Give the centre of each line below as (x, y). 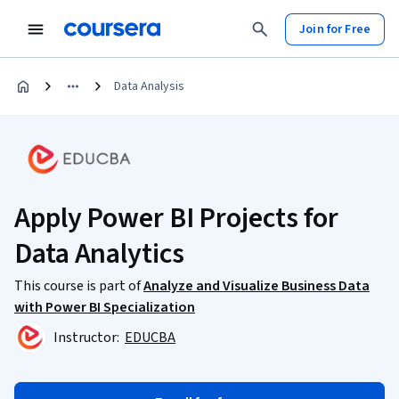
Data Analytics (99, 254)
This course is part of (79, 286)
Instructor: (88, 338)
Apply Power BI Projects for (177, 218)
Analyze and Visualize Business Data (256, 286)
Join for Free (335, 29)
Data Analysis (149, 86)
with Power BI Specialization (105, 307)
